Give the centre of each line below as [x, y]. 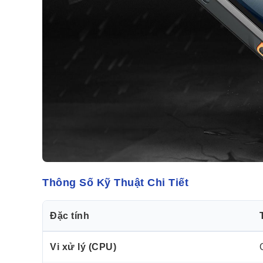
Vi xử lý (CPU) [83, 247]
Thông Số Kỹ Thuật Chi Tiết [115, 182]
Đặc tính [70, 215]
